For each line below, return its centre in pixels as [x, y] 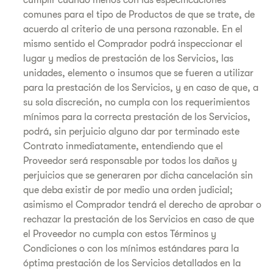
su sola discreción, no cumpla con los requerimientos [136, 102]
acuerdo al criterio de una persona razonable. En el [133, 29]
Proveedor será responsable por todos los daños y [130, 161]
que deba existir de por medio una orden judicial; [128, 190]
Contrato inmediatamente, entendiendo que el [123, 146]
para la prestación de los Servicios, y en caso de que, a [141, 88]
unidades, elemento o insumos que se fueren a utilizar [138, 73]
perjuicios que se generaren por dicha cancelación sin [138, 175]
